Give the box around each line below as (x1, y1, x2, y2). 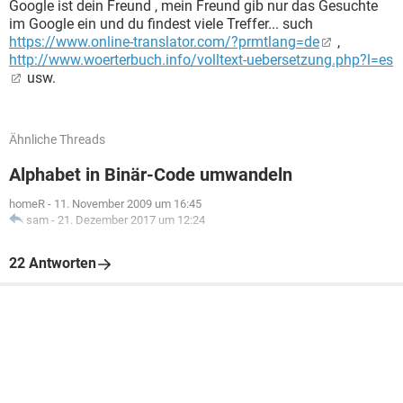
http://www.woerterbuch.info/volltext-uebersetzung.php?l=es (9, 51, 393, 68)
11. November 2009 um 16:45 (54, 197, 201, 210)
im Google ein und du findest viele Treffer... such (9, 15, 313, 32)
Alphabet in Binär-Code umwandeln (9, 164, 292, 185)
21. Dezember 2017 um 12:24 (58, 213, 205, 227)
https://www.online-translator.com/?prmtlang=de (9, 33, 319, 50)
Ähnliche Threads (9, 132, 105, 147)
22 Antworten (9, 255, 96, 272)
